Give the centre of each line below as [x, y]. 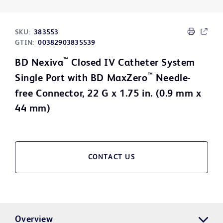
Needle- [172, 79]
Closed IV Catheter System [132, 63]
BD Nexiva [39, 63]
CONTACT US [111, 158]
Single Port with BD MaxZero [81, 79]
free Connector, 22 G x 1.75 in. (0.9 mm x [108, 94]
